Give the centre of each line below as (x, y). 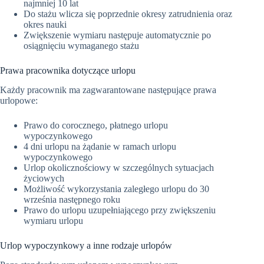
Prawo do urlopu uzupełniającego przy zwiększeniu (120, 210)
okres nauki (45, 25)
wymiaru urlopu (53, 220)
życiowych (44, 178)
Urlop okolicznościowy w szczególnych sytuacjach (119, 167)
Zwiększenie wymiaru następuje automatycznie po (117, 35)
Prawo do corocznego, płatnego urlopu (96, 125)
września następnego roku (72, 199)
